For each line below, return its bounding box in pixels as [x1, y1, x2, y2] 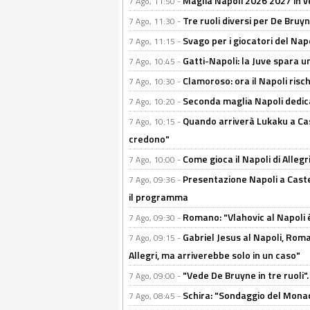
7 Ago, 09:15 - [129, 231, 183, 245]
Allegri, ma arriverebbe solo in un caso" [129, 248, 300, 263]
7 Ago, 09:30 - [129, 211, 183, 225]
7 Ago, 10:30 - [129, 75, 183, 89]
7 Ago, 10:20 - [129, 95, 183, 109]
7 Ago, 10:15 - [129, 115, 183, 129]
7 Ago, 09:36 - [129, 173, 183, 187]
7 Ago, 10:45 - [129, 55, 183, 69]
